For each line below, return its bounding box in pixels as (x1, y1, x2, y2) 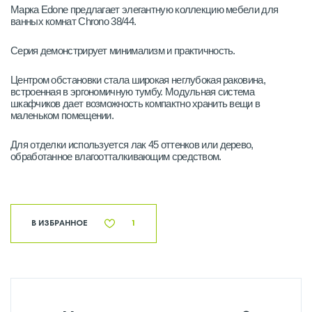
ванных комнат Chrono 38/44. (10, 15, 136, 27)
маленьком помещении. (10, 109, 114, 121)
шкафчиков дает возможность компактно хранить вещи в (10, 97, 260, 109)
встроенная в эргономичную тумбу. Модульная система (10, 86, 254, 97)
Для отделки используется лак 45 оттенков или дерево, (10, 139, 253, 150)
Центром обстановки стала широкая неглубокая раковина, (10, 74, 265, 86)
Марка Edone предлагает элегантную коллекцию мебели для (10, 3, 279, 15)
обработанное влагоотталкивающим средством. (10, 150, 221, 162)
